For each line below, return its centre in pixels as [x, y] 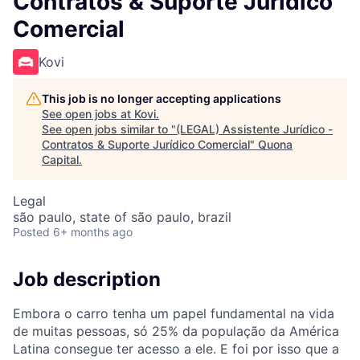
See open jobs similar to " [109, 129]
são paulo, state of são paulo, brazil [122, 217]
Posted [31, 232]
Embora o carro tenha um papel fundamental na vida [174, 313]
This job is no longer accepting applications [162, 98]
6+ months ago [93, 232]
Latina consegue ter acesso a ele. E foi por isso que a [176, 348]
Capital [60, 160]
